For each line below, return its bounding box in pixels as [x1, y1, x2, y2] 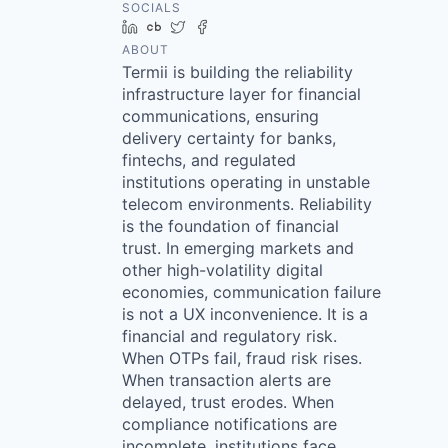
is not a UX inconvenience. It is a [122, 303, 368, 324]
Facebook [217, 17, 282, 35]
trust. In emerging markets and [122, 237, 354, 258]
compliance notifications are [122, 413, 337, 434]
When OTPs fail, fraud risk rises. [122, 347, 362, 368]
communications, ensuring [122, 105, 319, 126]
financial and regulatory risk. [122, 325, 337, 346]
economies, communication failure [122, 281, 381, 302]
